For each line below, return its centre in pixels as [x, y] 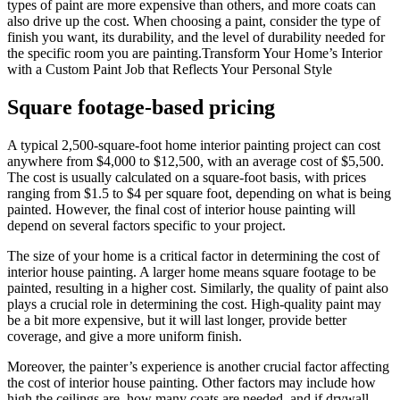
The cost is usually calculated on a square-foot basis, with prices [187, 177]
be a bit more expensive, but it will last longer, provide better [177, 320]
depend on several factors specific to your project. [146, 225]
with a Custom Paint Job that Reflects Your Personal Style [170, 70]
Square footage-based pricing [141, 107]
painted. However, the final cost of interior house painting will [181, 209]
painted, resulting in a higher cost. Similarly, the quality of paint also [198, 287]
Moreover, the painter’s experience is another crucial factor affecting [198, 366]
